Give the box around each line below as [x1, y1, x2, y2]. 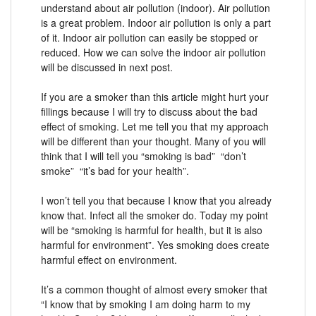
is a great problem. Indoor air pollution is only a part [41, 15, 271, 30]
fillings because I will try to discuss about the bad [41, 104, 257, 119]
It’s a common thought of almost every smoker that [41, 281, 267, 296]
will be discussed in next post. [41, 59, 173, 74]
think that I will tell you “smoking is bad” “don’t [41, 148, 246, 163]
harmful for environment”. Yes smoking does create [41, 237, 269, 252]
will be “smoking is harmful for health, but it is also [41, 222, 262, 237]
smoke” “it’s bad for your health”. [41, 163, 189, 178]
